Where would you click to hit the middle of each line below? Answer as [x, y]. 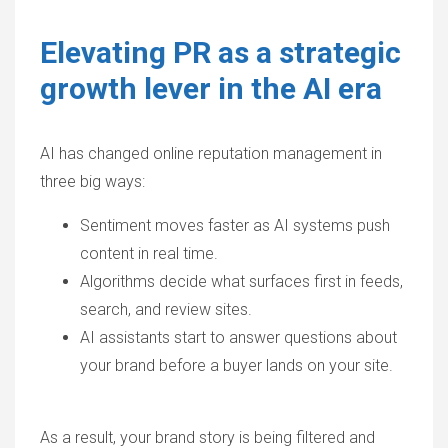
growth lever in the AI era [211, 88]
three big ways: [92, 181]
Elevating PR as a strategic [220, 52]
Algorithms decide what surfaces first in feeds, [241, 281]
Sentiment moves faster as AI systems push [235, 225]
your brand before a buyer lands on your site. [236, 365]
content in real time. [149, 253]
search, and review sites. [166, 309]
